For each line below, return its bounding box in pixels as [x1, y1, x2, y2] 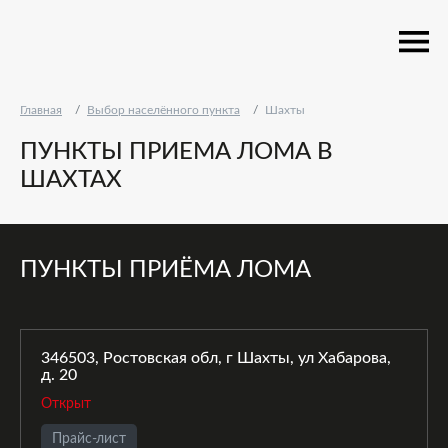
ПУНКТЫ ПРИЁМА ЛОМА [20, 258, 311, 282]
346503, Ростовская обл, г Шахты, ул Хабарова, [41, 350, 391, 366]
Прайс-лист [52, 432, 126, 446]
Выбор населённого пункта [87, 104, 240, 116]
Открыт [41, 397, 91, 411]
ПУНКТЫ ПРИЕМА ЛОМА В [20, 140, 333, 164]
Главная [20, 104, 62, 116]
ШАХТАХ [20, 168, 122, 192]
